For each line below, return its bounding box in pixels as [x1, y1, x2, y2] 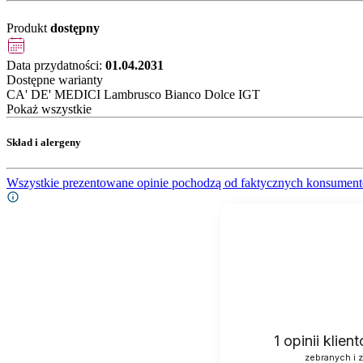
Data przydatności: [6, 58, 105, 73]
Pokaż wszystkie [6, 102, 92, 117]
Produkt [6, 21, 50, 36]
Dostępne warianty [6, 73, 103, 88]
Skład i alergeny [6, 136, 81, 149]
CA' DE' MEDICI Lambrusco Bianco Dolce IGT [6, 88, 260, 102]
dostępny [50, 21, 100, 36]
